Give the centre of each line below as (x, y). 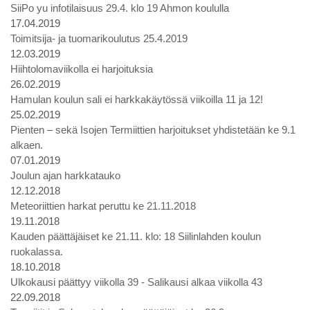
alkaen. (27, 145)
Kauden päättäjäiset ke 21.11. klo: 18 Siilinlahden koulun (136, 236)
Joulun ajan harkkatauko (65, 175)
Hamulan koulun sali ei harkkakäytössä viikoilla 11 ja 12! (137, 99)
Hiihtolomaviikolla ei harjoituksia (82, 69)
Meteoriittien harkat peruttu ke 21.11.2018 (103, 206)
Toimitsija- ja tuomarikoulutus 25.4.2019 (99, 38)
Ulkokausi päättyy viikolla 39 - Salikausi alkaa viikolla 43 (136, 282)
